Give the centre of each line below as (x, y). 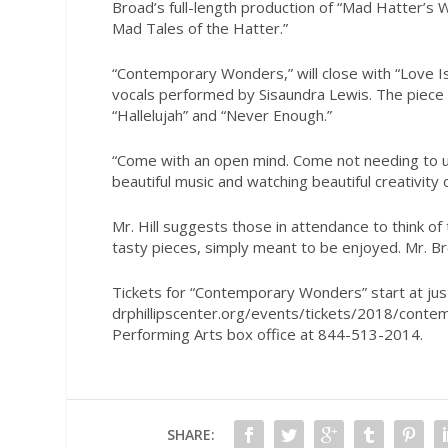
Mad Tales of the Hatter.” (199, 28)
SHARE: (190, 434)
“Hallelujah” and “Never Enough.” (221, 115)
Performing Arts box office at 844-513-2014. (267, 334)
